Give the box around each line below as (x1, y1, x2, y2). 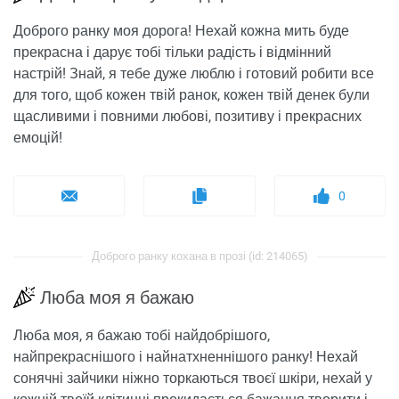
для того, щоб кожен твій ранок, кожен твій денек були (13, 86, 370, 104)
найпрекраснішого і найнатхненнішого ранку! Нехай (13, 348, 358, 366)
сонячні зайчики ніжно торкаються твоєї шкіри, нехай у (13, 370, 372, 387)
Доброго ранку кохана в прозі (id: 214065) (91, 249, 308, 264)
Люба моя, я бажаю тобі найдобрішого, (13, 327, 270, 345)
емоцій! (13, 129, 62, 147)
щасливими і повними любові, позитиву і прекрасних (13, 108, 362, 126)
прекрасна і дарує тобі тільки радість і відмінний (13, 44, 331, 61)
